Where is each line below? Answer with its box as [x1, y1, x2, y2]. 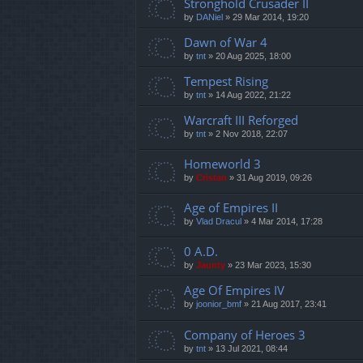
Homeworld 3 [184, 156, 261, 173]
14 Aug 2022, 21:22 [216, 90, 291, 100]
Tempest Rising [184, 73, 268, 90]
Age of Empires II [184, 199, 278, 216]
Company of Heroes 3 [184, 326, 305, 343]
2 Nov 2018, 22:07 [216, 129, 288, 139]
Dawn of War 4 [184, 34, 267, 51]
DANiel [196, 12, 223, 23]
